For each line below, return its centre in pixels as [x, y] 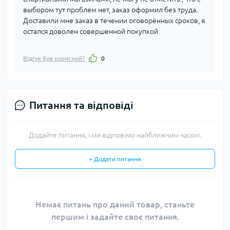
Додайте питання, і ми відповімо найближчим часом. [115, 135]
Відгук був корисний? [54, 58]
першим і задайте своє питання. [115, 216]
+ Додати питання [115, 159]
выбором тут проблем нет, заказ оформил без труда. [110, 9]
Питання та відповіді [81, 105]
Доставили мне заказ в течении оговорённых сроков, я [114, 20]
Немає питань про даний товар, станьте [115, 204]
